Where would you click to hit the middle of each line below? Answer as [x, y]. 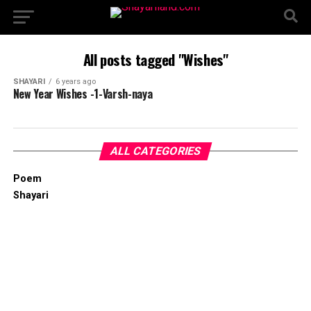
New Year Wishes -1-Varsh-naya [83, 94]
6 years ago [75, 82]
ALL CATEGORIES [155, 151]
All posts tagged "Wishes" [155, 59]
